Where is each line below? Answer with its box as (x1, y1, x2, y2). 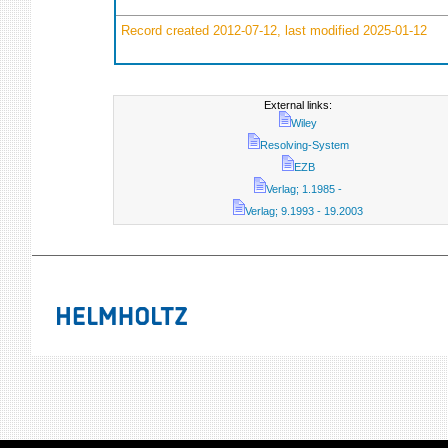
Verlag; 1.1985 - (266, 183, 343, 195)
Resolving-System (259, 139, 349, 151)
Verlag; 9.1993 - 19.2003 (245, 205, 364, 217)
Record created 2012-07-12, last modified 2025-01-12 (117, 22, 427, 38)
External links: (264, 99, 333, 111)
